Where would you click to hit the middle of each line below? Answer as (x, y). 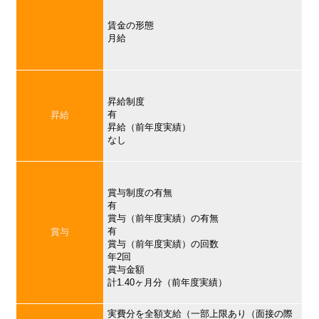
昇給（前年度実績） (150, 127)
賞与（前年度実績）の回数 (163, 244)
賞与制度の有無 (140, 193)
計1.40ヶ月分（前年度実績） (168, 283)
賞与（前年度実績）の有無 (163, 219)
